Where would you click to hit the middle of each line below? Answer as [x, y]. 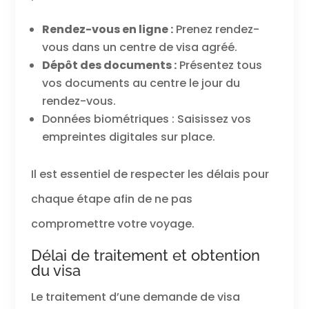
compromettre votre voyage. [112, 224]
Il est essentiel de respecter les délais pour [150, 175]
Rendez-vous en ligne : [107, 30]
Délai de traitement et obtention [145, 256]
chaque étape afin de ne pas [111, 199]
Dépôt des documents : [109, 66]
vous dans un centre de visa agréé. [139, 48]
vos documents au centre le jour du [141, 83]
